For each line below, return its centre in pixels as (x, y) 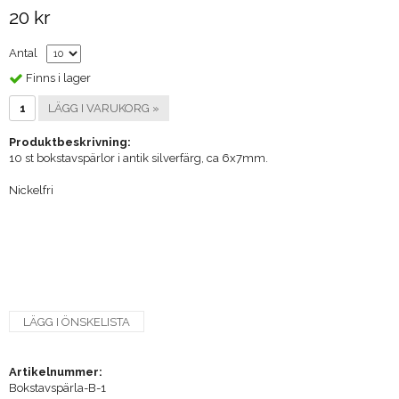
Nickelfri (31, 190)
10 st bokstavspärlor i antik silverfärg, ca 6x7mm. (138, 158)
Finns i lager (58, 77)
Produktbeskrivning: (70, 142)
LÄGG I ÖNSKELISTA (77, 322)
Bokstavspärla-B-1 (57, 387)
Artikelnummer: (56, 371)
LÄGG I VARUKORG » (104, 108)
